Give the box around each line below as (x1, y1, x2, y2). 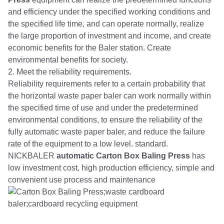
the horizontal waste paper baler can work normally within (8, 91, 211, 100)
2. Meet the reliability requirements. (8, 67, 131, 76)
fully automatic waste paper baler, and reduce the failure (8, 127, 205, 136)
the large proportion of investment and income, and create (8, 31, 211, 40)
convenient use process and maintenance (8, 175, 155, 184)
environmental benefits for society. (8, 55, 128, 64)
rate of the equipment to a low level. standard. (8, 139, 168, 148)
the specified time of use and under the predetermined (8, 103, 198, 112)
